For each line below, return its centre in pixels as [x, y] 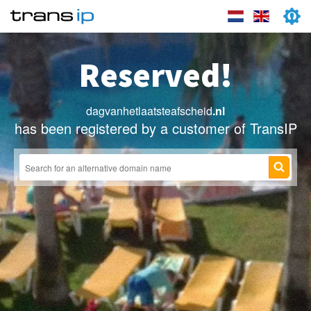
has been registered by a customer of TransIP [155, 128]
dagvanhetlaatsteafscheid [149, 111]
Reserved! [155, 75]
